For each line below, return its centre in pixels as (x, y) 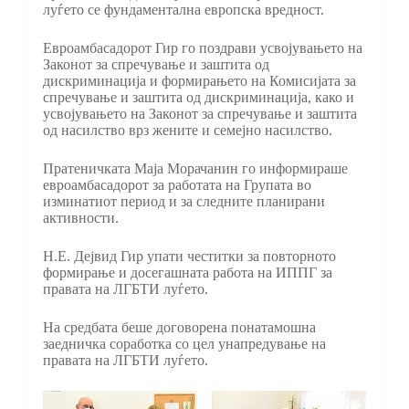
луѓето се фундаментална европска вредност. (183, 10)
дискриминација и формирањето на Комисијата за (199, 81)
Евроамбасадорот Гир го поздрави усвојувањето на (202, 48)
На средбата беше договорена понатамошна (179, 327)
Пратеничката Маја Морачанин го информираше (195, 168)
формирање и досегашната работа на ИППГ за (187, 273)
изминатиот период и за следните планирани (184, 201)
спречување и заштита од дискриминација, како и (198, 97)
